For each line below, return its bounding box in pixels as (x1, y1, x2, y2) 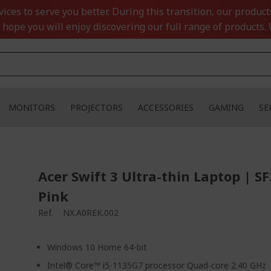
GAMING (209, 102, 244, 113)
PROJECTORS (70, 102, 123, 113)
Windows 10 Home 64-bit (47, 241, 148, 253)
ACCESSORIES (138, 102, 194, 113)
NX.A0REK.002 (63, 207, 119, 218)
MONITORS (8, 102, 55, 113)
